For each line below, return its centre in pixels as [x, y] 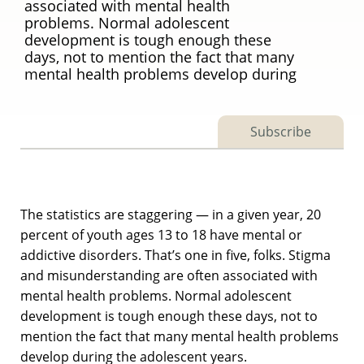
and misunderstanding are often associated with [169, 275]
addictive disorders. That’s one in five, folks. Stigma [175, 255]
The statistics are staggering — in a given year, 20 [171, 214]
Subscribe [281, 132]
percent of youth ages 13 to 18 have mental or [161, 234]
